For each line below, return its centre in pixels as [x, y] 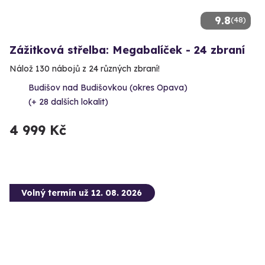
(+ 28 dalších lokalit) [68, 102]
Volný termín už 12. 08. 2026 [82, 193]
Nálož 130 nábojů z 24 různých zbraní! [85, 69]
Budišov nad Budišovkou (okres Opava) [108, 88]
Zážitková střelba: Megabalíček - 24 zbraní [127, 50]
